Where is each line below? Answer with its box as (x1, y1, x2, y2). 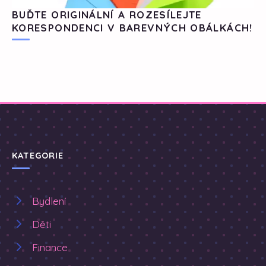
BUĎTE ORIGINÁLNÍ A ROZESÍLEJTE (12, 8, 202, 21)
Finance (32, 240, 68, 254)
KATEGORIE (12, 150, 64, 161)
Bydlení (32, 194, 66, 207)
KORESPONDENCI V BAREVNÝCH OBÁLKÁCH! (12, 21, 253, 34)
